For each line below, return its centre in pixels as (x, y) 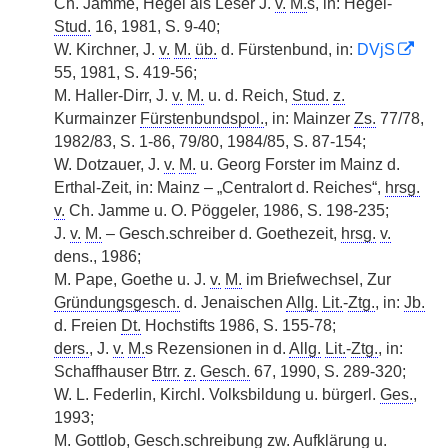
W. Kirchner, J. (106, 49)
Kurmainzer (97, 118)
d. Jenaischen (233, 302)
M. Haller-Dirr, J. (113, 95)
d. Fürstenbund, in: (287, 49)
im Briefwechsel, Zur (316, 279)
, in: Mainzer (309, 118)
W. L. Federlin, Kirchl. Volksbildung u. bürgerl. (217, 394)
